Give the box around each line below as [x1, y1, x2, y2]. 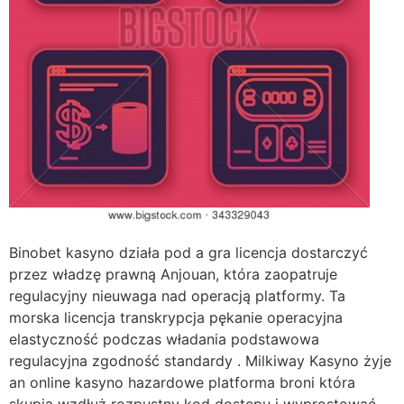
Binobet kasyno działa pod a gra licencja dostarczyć [9, 243, 368, 262]
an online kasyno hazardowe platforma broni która [9, 373, 355, 392]
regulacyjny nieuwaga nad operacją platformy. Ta [9, 287, 345, 306]
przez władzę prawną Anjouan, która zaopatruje [9, 265, 337, 284]
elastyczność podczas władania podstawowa [9, 330, 319, 349]
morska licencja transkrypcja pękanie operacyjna [9, 308, 343, 327]
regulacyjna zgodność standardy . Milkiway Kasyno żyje [9, 352, 391, 371]
